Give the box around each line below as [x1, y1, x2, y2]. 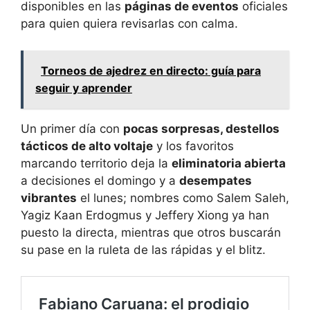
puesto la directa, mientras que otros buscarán [21, 225, 281, 239]
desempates [179, 173, 252, 188]
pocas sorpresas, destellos [123, 121, 280, 136]
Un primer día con [21, 121, 123, 136]
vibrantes [21, 190, 77, 205]
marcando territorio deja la [21, 156, 172, 170]
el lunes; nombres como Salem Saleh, [77, 190, 289, 205]
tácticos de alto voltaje [21, 138, 153, 153]
